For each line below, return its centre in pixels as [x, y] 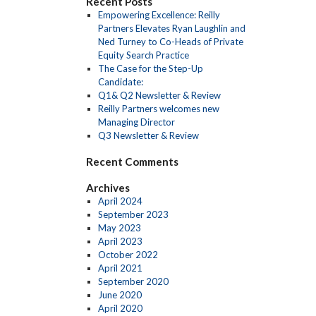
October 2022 [128, 255]
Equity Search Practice [143, 55]
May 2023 [119, 228]
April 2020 [120, 308]
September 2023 [133, 214]
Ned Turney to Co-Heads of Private [170, 42]
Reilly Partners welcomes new [158, 109]
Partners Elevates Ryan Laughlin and [171, 28]
